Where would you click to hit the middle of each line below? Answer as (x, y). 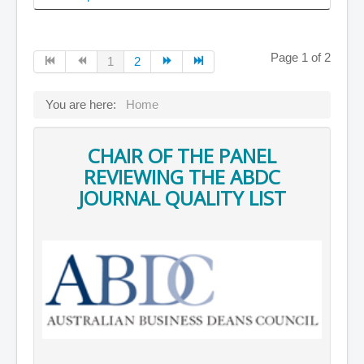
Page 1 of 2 (301, 58)
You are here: (84, 105)
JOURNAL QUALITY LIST (182, 198)
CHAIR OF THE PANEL (182, 156)
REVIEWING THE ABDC (182, 177)
